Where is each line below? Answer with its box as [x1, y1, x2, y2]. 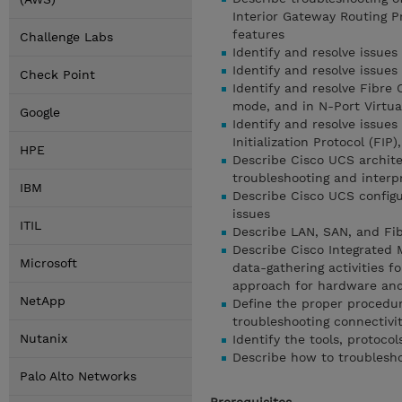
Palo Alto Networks [20, 369, 136, 383]
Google [20, 105, 60, 119]
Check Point [20, 67, 95, 82]
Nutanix [20, 331, 67, 345]
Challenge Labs [20, 30, 113, 44]
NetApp [20, 293, 66, 308]
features [232, 27, 284, 41]
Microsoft [20, 256, 77, 270]
